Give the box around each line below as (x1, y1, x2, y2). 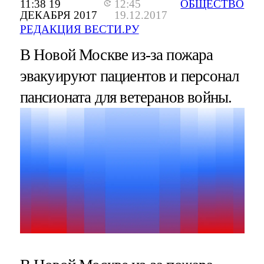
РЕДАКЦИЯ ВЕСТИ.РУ (19, 23, 139, 36)
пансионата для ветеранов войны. (19, 88, 232, 107)
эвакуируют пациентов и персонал (19, 67, 239, 85)
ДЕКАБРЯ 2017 (19, 9, 97, 22)
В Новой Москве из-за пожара (19, 46, 213, 64)
